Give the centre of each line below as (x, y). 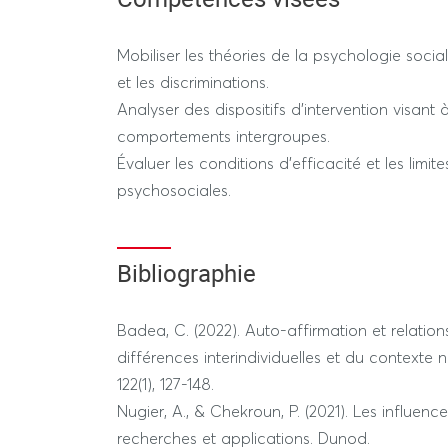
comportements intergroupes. (223, 136)
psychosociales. (174, 190)
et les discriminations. (193, 82)
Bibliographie (186, 273)
